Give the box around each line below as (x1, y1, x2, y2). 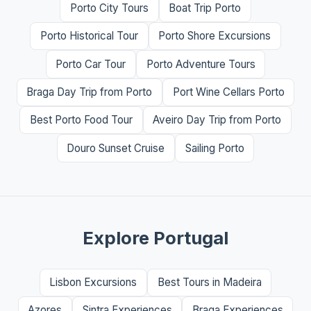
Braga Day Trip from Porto (26, 85, 153, 99)
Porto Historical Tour (40, 29, 138, 43)
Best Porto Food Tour (29, 113, 133, 127)
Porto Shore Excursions (158, 29, 271, 43)
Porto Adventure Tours (146, 57, 255, 71)
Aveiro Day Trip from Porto (153, 113, 282, 127)
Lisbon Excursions (49, 276, 137, 289)
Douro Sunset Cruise (67, 141, 165, 155)
